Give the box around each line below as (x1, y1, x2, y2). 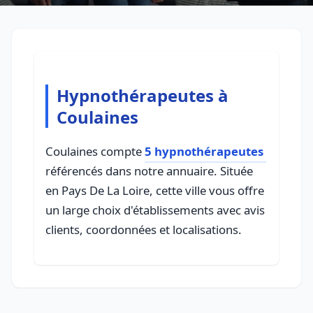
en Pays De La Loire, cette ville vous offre (45, 182, 264, 198)
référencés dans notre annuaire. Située (45, 163, 253, 179)
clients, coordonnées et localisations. (45, 221, 242, 238)
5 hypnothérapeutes (145, 143, 263, 159)
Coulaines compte (45, 143, 145, 159)
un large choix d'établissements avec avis (45, 202, 265, 218)
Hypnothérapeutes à (57, 84, 228, 107)
